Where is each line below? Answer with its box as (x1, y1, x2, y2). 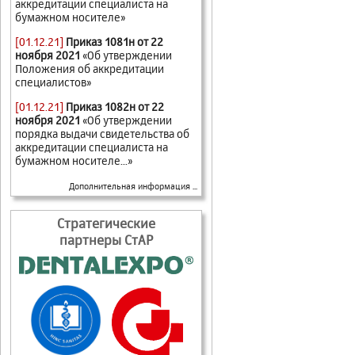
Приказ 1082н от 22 (66, 99, 164, 113)
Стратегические (57, 214, 155, 231)
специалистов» (15, 74, 92, 89)
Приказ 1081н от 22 (66, 34, 163, 48)
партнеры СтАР (59, 231, 153, 248)
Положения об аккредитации (15, 61, 164, 75)
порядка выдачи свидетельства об (15, 126, 189, 140)
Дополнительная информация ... (69, 180, 197, 192)
